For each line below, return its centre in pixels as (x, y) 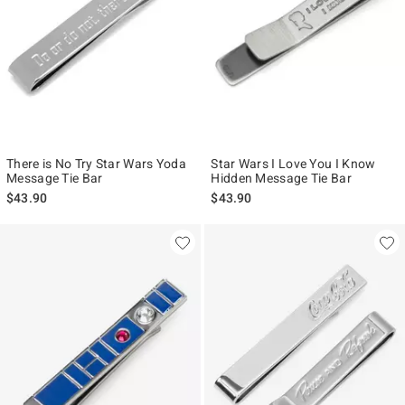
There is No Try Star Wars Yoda (96, 163)
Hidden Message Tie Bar (281, 178)
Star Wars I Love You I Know (293, 163)
